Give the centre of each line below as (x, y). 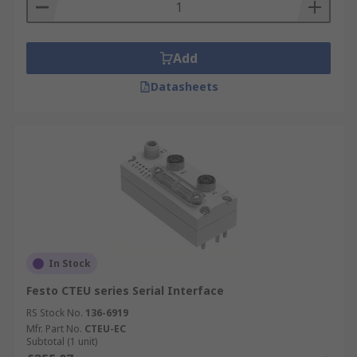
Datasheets (184, 86)
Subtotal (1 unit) (62, 341)
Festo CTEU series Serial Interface (125, 290)
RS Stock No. (55, 313)
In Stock (70, 263)
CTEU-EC (105, 329)
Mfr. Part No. (54, 329)
